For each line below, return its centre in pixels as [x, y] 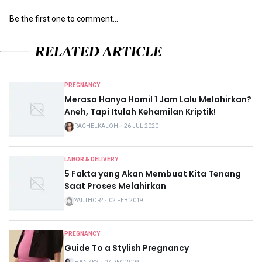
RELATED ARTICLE [99, 51]
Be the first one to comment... [64, 18]
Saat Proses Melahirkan [115, 186]
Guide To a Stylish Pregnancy [127, 248]
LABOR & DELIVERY [91, 159]
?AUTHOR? [89, 201]
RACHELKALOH [96, 126]
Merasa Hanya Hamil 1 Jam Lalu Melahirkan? [158, 99]
